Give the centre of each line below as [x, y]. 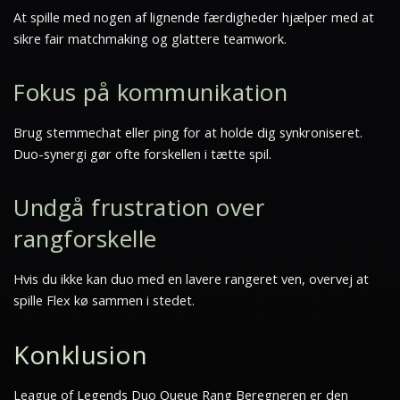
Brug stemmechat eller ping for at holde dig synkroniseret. [188, 133]
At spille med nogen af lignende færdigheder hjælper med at [194, 17]
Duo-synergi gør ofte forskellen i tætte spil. [142, 154]
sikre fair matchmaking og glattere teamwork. [150, 39]
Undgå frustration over [139, 208]
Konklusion [81, 354]
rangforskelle [85, 239]
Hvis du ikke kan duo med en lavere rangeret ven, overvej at [191, 279]
